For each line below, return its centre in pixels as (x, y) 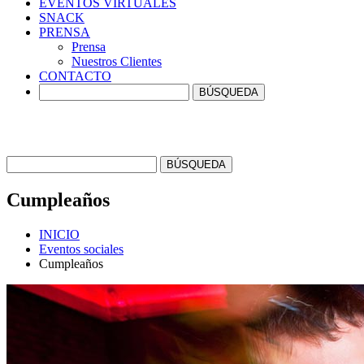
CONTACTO (75, 76)
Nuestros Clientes (117, 61)
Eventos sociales (81, 249)
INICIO (59, 234)
